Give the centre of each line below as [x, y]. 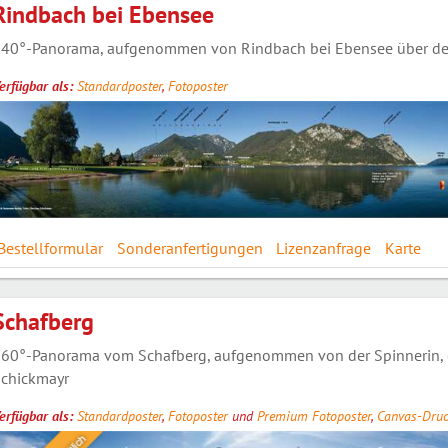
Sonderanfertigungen [189, 248]
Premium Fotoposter [313, 415]
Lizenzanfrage [324, 248]
